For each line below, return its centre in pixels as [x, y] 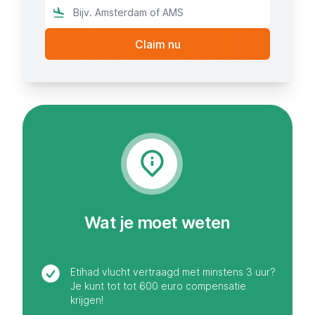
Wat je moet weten [157, 223]
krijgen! [87, 300]
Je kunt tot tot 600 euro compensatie [158, 286]
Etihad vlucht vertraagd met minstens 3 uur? [173, 272]
